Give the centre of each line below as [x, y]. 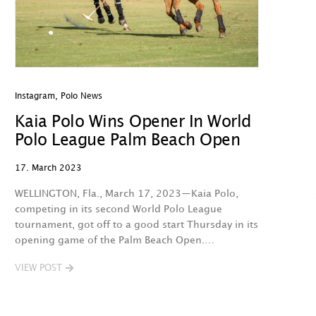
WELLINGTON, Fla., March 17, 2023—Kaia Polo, [126, 194]
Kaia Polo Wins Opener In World [133, 122]
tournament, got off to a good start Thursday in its [136, 225]
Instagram [35, 96]
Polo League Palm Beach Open [127, 141]
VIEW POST [38, 268]
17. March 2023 [48, 168]
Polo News [81, 96]
